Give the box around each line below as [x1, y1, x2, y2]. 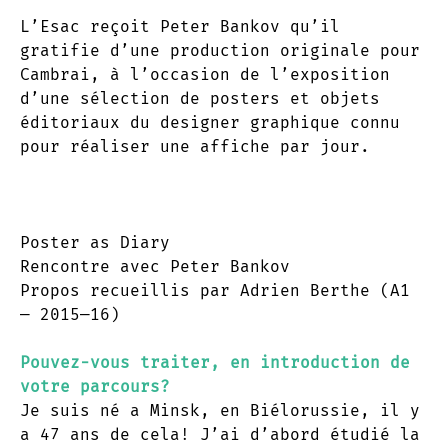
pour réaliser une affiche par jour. [20, 136, 370, 156]
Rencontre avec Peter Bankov [20, 256, 290, 276]
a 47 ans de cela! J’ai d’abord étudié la [20, 424, 420, 444]
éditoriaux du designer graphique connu [20, 112, 400, 132]
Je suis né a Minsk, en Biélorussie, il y [20, 400, 420, 420]
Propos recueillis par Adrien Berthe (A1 [20, 280, 410, 300]
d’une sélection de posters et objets [20, 88, 380, 108]
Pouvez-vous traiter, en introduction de [20, 352, 410, 372]
